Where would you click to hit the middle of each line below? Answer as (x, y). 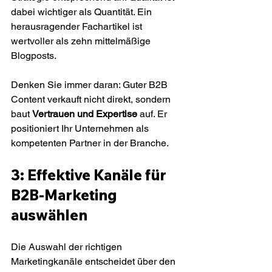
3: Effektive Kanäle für (90, 175)
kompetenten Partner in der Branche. (90, 143)
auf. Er (153, 114)
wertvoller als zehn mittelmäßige (82, 41)
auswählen (49, 215)
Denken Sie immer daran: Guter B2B (90, 85)
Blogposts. (34, 56)
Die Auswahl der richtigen (68, 247)
